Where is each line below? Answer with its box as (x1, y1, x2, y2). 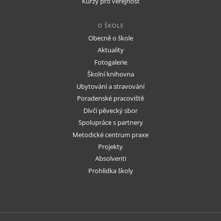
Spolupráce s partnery (78, 118, 143, 127)
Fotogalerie (94, 58, 127, 67)
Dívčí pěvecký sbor (83, 106, 138, 115)
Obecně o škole (88, 34, 133, 42)
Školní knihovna (87, 70, 134, 79)
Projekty (98, 143, 123, 151)
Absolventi (95, 154, 126, 163)
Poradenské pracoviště (77, 94, 144, 103)
